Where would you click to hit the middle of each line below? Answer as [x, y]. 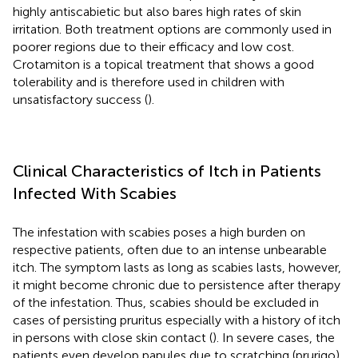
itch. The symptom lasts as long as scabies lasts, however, [177, 267]
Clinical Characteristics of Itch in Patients [167, 171]
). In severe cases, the [274, 337]
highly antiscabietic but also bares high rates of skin [157, 11]
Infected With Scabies [95, 193]
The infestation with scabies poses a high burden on [159, 232]
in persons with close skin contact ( [113, 337]
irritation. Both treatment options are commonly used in [172, 29]
